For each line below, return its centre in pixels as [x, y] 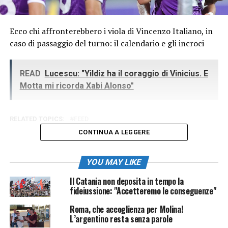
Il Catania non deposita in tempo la [126, 181]
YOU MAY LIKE [114, 162]
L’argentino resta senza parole [121, 219]
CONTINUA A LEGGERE [114, 132]
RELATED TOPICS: [37, 119]
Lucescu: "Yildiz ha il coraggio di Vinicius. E [126, 73]
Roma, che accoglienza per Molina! [126, 209]
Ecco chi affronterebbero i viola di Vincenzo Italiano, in [111, 31]
